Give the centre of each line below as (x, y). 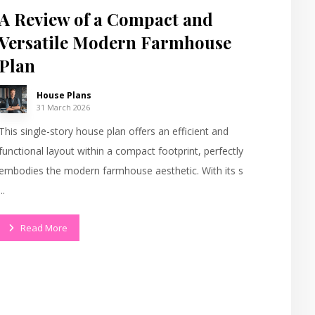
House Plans (64, 95)
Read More (44, 228)
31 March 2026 (63, 107)
